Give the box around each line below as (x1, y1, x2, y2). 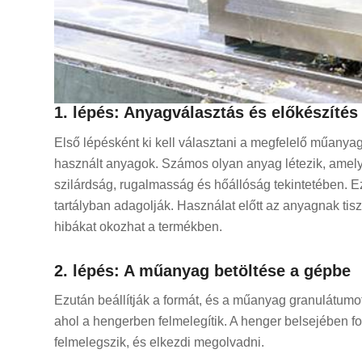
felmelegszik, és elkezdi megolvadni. (54, 335, 264, 350)
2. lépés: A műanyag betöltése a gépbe (54, 261, 351, 280)
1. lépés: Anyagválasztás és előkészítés (54, 103, 358, 121)
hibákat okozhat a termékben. (54, 219, 222, 234)
